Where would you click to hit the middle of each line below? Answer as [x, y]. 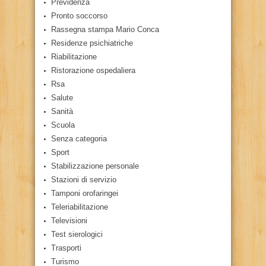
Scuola [63, 125]
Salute [62, 97]
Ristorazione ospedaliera [93, 70]
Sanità [62, 111]
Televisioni [69, 220]
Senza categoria [79, 138]
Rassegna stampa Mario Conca [105, 29]
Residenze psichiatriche [92, 43]
